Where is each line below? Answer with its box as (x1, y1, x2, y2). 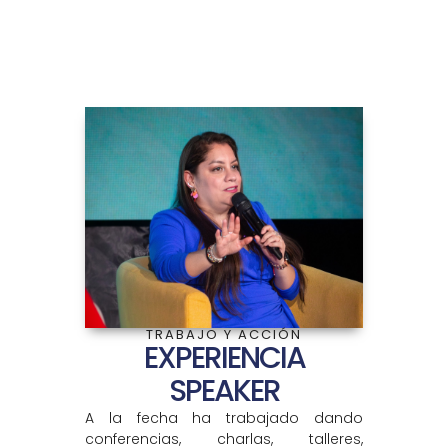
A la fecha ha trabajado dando (85, 408, 363, 429)
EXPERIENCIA (143, 337, 305, 380)
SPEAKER (168, 370, 280, 413)
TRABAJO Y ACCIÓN (146, 325, 302, 345)
